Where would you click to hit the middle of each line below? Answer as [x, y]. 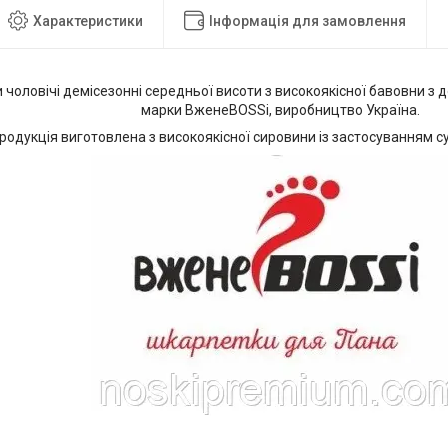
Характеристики [88, 20]
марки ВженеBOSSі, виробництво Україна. [281, 110]
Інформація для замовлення [307, 20]
